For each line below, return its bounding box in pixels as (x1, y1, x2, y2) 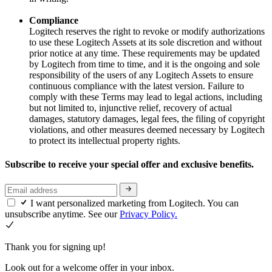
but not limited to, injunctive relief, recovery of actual (29, 102, 232, 113)
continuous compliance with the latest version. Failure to (29, 80, 244, 91)
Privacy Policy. (120, 208, 177, 219)
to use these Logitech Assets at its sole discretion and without (29, 36, 262, 47)
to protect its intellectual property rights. (29, 135, 180, 146)
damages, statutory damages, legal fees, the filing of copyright (29, 113, 265, 124)
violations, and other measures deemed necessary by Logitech (29, 124, 265, 135)
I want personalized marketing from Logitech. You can (30, 197, 239, 208)
